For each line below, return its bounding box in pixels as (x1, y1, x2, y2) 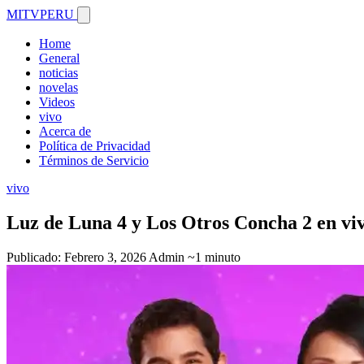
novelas (39, 80, 78, 94)
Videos (39, 95, 75, 109)
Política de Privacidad (39, 139, 150, 153)
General (39, 51, 80, 65)
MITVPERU (6, 7, 77, 21)
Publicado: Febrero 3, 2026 (6, 249, 146, 264)
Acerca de (39, 124, 91, 138)
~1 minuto (188, 249, 240, 264)
